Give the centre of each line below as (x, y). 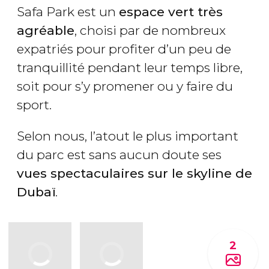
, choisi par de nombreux (150, 31)
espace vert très (171, 12)
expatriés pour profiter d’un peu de (124, 49)
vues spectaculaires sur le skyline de (134, 174)
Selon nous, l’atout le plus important (128, 136)
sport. (34, 105)
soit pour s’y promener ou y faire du (125, 86)
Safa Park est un (68, 12)
